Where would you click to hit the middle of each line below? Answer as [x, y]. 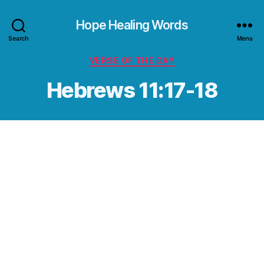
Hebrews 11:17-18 [132, 90]
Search [19, 38]
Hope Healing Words [132, 25]
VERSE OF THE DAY [132, 60]
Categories [158, 58]
